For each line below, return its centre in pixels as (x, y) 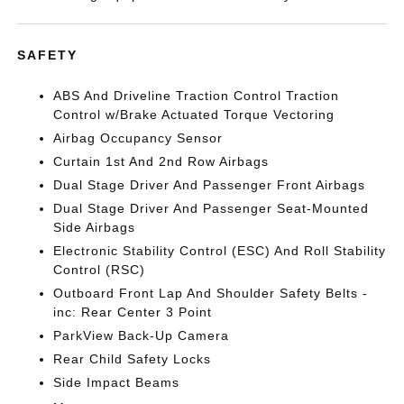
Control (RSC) (100, 270)
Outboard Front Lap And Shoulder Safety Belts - (211, 293)
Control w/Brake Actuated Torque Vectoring (194, 115)
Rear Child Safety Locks (133, 359)
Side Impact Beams (117, 382)
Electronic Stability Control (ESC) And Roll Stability (220, 251)
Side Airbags (95, 227)
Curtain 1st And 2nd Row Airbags (161, 161)
